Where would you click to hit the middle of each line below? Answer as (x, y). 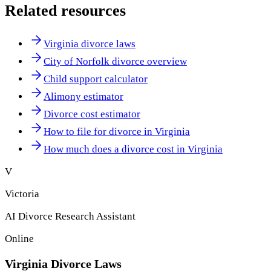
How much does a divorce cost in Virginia (133, 149)
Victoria (22, 194)
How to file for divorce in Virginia (117, 132)
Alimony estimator (83, 97)
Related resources (65, 11)
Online (19, 239)
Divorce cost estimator (92, 114)
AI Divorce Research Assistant (70, 217)
